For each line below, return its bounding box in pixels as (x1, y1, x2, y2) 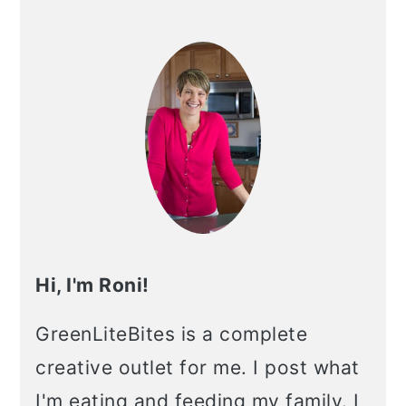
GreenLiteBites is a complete (35, 323, 308, 346)
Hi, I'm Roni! (35, 274, 150, 297)
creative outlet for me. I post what (35, 356, 360, 380)
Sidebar (19, 31, 131, 64)
